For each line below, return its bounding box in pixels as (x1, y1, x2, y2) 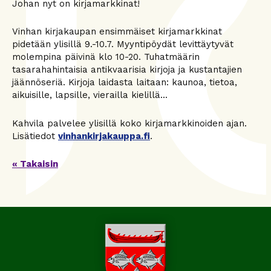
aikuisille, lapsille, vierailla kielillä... (12, 90, 168, 101)
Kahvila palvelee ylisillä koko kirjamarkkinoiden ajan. (12, 117, 247, 129)
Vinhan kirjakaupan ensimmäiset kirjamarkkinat (12, 26, 222, 38)
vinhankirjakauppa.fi (58, 130, 150, 142)
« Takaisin (12, 158, 58, 170)
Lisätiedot (12, 130, 58, 142)
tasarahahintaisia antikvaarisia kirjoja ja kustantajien (12, 64, 242, 76)
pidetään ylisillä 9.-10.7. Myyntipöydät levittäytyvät (12, 39, 233, 50)
